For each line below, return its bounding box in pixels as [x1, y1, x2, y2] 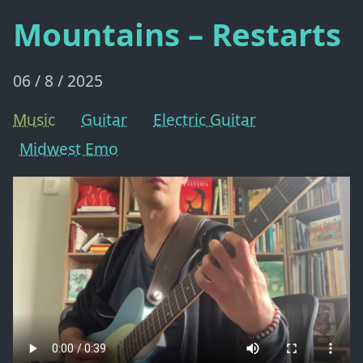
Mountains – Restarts [13, 12, 341, 55]
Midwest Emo [19, 137, 118, 160]
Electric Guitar [153, 108, 256, 130]
